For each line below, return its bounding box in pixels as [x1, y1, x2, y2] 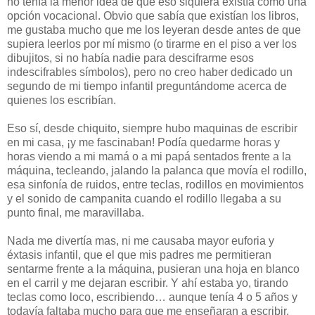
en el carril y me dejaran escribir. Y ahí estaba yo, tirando [7, 276, 288, 289]
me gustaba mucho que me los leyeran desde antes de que [7, 23, 301, 36]
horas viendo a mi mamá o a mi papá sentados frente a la [7, 150, 291, 162]
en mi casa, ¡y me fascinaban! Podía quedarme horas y [7, 136, 280, 148]
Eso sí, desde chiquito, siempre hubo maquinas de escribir [7, 122, 297, 134]
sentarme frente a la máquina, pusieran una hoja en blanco [7, 262, 300, 275]
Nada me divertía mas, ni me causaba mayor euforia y [7, 234, 274, 247]
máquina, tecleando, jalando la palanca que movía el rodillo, [7, 164, 307, 176]
